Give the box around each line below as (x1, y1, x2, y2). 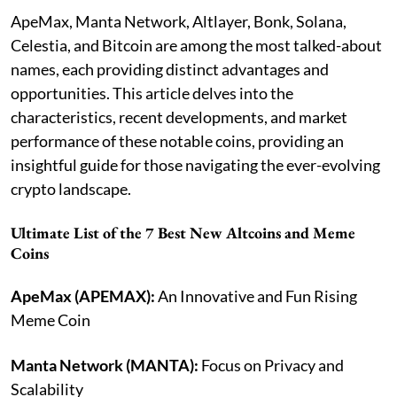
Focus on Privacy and (201, 355, 344, 376)
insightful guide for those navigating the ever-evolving (11, 155, 380, 175)
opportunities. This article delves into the (11, 83, 293, 104)
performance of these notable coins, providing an (11, 131, 344, 152)
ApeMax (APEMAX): (11, 286, 158, 307)
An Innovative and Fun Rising (158, 286, 357, 307)
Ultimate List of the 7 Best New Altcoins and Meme (11, 222, 355, 244)
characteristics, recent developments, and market (11, 107, 347, 128)
